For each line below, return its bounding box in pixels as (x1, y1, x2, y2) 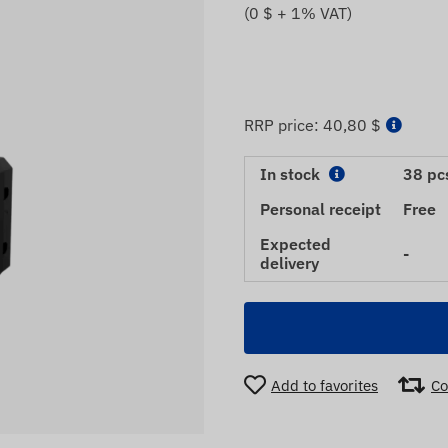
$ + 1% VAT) (259, 3, 352, 23)
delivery (260, 253, 319, 273)
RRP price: (244, 115, 323, 135)
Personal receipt (260, 199, 381, 219)
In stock (260, 164, 324, 184)
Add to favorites (271, 375, 378, 395)
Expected (260, 234, 331, 254)
